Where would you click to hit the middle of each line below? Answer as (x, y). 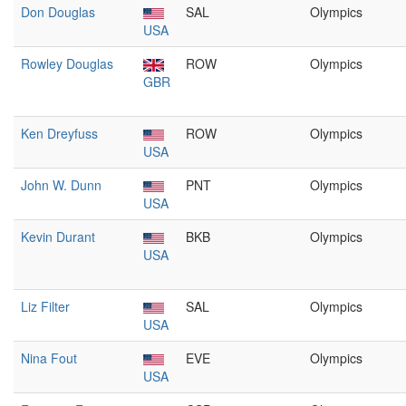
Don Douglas (58, 12)
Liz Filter (45, 306)
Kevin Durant (58, 237)
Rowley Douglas (67, 63)
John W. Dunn (61, 185)
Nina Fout (49, 358)
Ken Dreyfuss (59, 133)
